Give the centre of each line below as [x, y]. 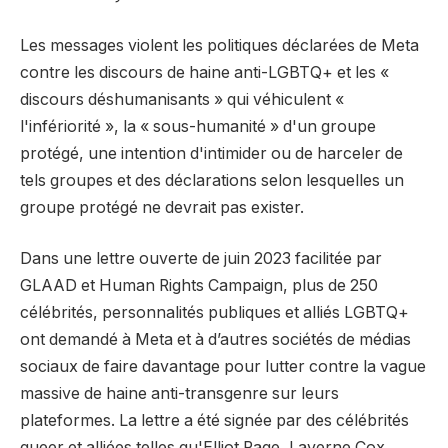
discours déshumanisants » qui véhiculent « [182, 99]
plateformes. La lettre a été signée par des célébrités [214, 421]
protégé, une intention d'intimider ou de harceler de [211, 153]
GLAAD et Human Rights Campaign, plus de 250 [199, 286]
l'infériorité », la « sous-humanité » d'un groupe [198, 126]
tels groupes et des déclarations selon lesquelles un [212, 180]
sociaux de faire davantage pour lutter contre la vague [223, 367]
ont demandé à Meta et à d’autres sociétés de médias [215, 340]
